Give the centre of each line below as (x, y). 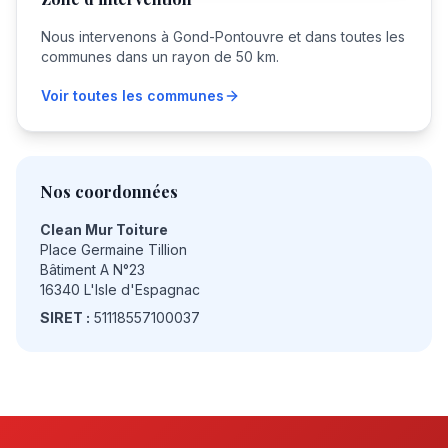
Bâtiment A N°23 (92, 269)
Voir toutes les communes (132, 95)
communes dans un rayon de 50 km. (160, 56)
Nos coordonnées (109, 191)
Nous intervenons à (107, 36)
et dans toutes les (344, 36)
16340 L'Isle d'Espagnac (120, 289)
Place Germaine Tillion (113, 249)
